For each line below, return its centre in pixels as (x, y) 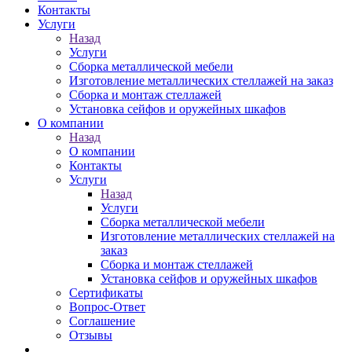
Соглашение (102, 321)
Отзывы (91, 335)
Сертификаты (106, 293)
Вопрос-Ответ (107, 307)
